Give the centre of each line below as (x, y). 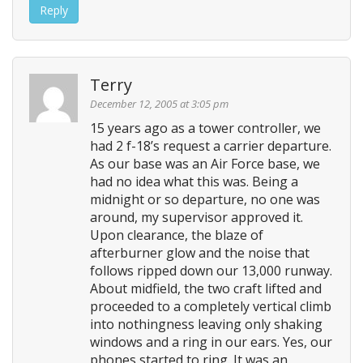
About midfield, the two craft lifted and (206, 288)
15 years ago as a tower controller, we (205, 128)
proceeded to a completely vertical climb (211, 306)
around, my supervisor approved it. (196, 217)
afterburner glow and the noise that (200, 252)
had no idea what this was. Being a (194, 181)
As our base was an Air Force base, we (205, 163)
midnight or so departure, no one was (205, 199)
